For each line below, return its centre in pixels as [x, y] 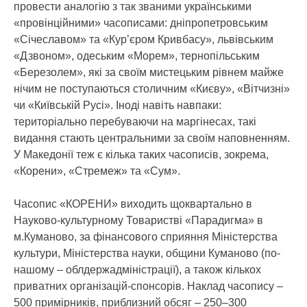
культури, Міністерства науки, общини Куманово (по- [147, 253]
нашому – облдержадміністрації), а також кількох [137, 270]
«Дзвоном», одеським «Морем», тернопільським [137, 56]
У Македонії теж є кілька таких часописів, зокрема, [141, 155]
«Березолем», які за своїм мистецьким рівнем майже [149, 72]
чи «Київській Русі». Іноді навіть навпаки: [118, 105]
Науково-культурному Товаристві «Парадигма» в [138, 220]
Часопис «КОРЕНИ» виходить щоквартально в [133, 204]
